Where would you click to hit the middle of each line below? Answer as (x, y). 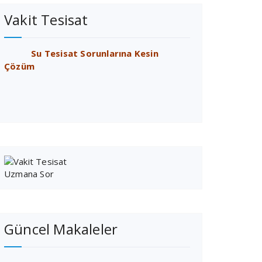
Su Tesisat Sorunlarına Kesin (81, 53)
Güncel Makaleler (61, 229)
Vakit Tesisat (46, 20)
